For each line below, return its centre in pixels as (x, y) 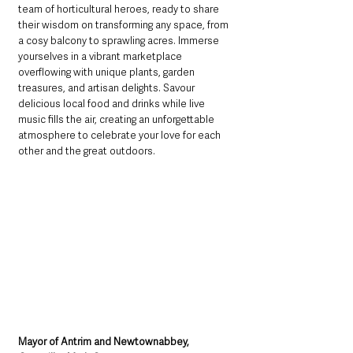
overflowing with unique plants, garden (108, 72)
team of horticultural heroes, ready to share (120, 9)
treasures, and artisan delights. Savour (108, 87)
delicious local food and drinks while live (113, 103)
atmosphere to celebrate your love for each (121, 135)
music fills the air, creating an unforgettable (117, 119)
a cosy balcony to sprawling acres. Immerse (120, 40)
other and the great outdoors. (87, 150)
